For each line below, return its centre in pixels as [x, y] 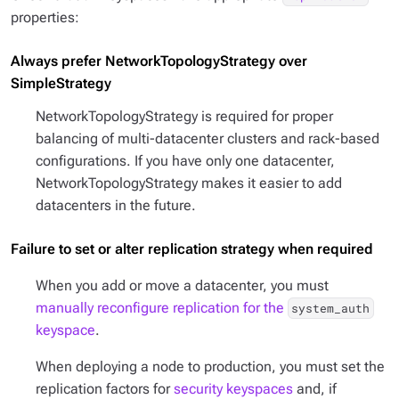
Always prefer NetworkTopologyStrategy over [159, 61]
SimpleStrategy [61, 83]
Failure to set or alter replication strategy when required [192, 249]
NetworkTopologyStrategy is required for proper [184, 116]
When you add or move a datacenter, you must [182, 285]
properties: [45, 17]
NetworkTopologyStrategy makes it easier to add [189, 183]
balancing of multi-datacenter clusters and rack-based [208, 138]
